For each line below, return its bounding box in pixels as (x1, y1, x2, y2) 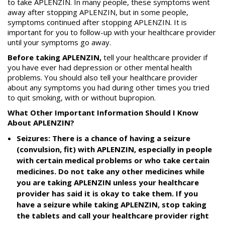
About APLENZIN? (8, 118, 74, 128)
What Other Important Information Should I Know (8, 107, 198, 118)
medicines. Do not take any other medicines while (17, 166, 204, 177)
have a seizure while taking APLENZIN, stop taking (17, 199, 206, 210)
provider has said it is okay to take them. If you (17, 188, 198, 199)
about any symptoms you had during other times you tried (8, 82, 209, 93)
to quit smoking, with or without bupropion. (8, 92, 156, 103)
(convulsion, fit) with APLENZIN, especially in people (17, 144, 212, 155)
